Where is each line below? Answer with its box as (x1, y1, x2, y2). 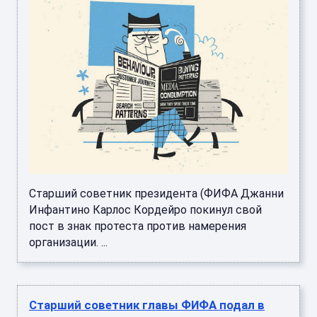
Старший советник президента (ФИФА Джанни (29, 187, 284, 201)
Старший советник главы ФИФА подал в (29, 298, 265, 313)
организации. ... (29, 236, 108, 250)
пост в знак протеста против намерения (29, 219, 246, 234)
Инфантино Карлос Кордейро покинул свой (29, 203, 262, 217)
